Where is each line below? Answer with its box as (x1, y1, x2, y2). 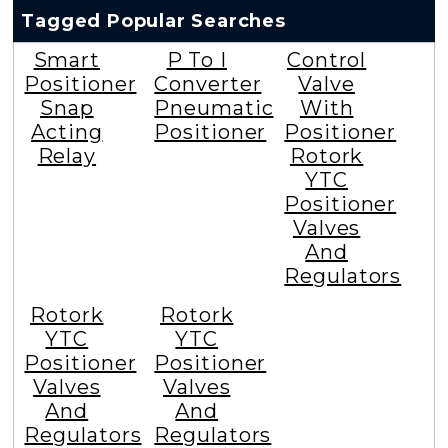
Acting (31, 120, 103, 145)
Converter (154, 72, 262, 97)
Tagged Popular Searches (21, 10, 286, 33)
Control (286, 48, 367, 73)
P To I (166, 48, 227, 73)
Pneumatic (154, 96, 274, 121)
